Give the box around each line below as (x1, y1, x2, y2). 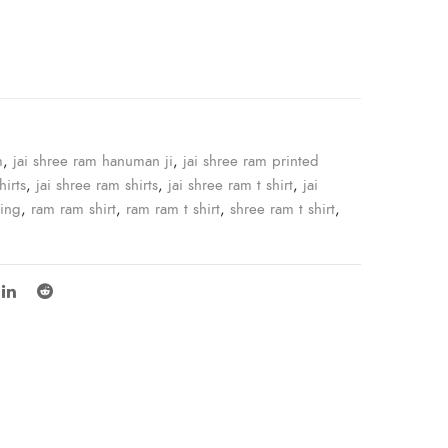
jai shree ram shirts (36, 175, 158, 196)
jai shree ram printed (183, 151, 319, 172)
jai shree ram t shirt (168, 175, 293, 196)
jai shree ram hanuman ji (13, 151, 173, 172)
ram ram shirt (31, 199, 116, 220)
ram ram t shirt (126, 199, 220, 220)
